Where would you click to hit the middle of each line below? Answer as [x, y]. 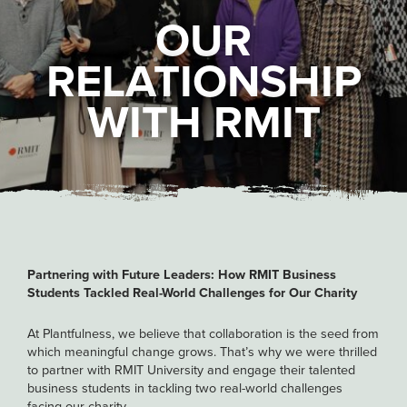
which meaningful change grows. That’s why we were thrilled [202, 352]
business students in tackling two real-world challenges [185, 388]
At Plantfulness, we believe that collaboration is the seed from [203, 334]
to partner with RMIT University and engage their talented [191, 370]
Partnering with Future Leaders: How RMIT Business [182, 274]
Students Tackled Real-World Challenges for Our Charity [192, 293]
